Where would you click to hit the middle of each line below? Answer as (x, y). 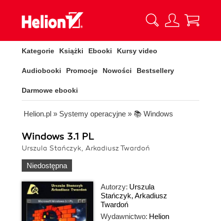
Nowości (117, 71)
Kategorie (38, 51)
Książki (71, 51)
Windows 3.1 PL (58, 136)
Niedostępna (47, 166)
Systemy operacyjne (92, 114)
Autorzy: (114, 187)
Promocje (82, 71)
